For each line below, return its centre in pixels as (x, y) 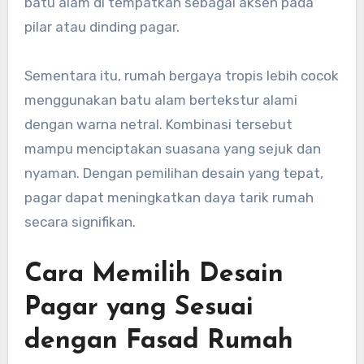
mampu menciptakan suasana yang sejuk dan (172, 149)
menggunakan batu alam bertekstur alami (160, 100)
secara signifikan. (80, 222)
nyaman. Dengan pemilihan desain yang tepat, (173, 173)
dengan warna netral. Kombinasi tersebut (158, 125)
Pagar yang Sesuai (139, 308)
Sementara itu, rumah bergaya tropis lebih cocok (181, 76)
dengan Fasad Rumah (158, 342)
